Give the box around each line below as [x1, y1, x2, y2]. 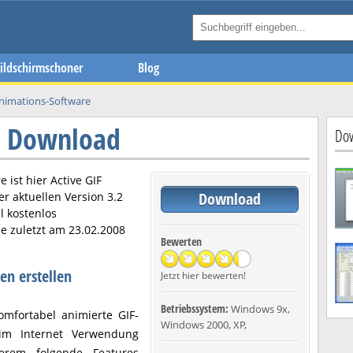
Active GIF [50, 173, 102, 188]
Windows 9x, [231, 302, 290, 316]
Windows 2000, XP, [161, 318, 247, 332]
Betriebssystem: [161, 301, 231, 316]
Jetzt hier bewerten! [161, 269, 246, 282]
